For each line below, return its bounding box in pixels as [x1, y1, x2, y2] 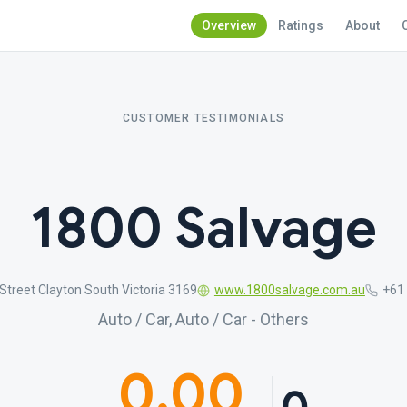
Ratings [278, 18, 323, 33]
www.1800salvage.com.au [213, 283, 365, 297]
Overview [202, 18, 256, 33]
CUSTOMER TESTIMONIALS [122, 112, 285, 124]
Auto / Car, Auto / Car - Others [98, 310, 309, 329]
